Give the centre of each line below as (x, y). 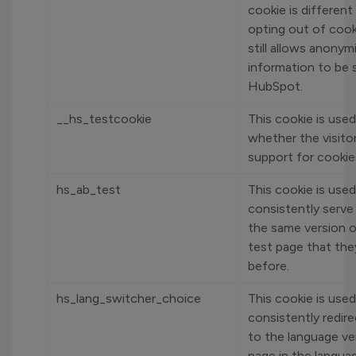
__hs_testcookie (104, 119)
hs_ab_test (89, 190)
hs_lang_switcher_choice (129, 298)
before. (269, 266)
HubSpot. (275, 86)
